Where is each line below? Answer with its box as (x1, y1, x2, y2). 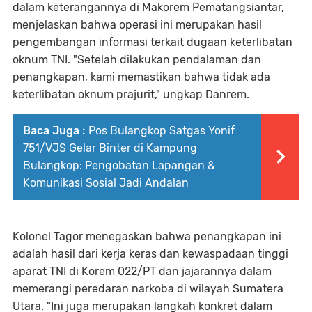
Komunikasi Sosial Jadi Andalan (23, 176, 189, 190)
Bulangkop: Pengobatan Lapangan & (23, 159, 215, 173)
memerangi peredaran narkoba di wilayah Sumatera (13, 282, 283, 296)
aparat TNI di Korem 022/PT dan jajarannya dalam (13, 265, 272, 279)
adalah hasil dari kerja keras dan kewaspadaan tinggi (13, 247, 288, 261)
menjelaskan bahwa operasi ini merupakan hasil (13, 18, 262, 32)
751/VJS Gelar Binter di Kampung (23, 141, 197, 155)
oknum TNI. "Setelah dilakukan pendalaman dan (13, 53, 261, 67)
